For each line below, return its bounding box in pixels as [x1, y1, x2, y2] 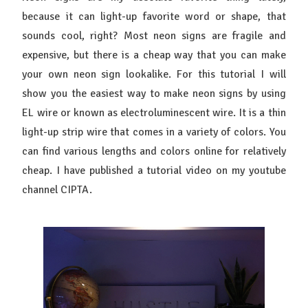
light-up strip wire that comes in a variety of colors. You [22, 125, 286, 139]
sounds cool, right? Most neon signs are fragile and [22, 29, 286, 43]
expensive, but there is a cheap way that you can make [22, 48, 286, 62]
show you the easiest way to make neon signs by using [22, 87, 286, 100]
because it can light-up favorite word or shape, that [22, 10, 286, 23]
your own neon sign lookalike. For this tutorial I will [22, 67, 286, 81]
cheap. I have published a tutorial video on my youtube [22, 164, 286, 177]
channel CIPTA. [22, 183, 93, 197]
